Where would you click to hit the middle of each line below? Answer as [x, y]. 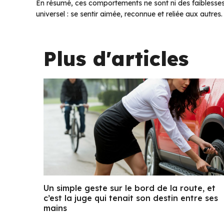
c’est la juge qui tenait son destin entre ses [131, 198]
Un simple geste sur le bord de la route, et [129, 188]
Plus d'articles [116, 58]
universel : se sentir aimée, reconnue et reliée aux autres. [129, 14]
